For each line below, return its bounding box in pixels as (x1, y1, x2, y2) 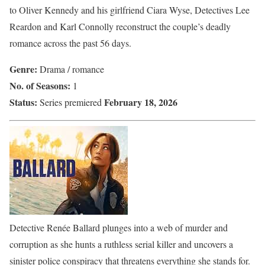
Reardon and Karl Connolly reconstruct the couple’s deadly (9, 20, 231, 33)
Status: (9, 95, 37, 109)
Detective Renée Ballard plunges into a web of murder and (9, 221, 228, 234)
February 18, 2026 (104, 95, 177, 109)
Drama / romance (40, 62, 104, 75)
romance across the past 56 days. (9, 36, 131, 49)
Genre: (9, 62, 40, 76)
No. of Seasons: (9, 78, 70, 92)
